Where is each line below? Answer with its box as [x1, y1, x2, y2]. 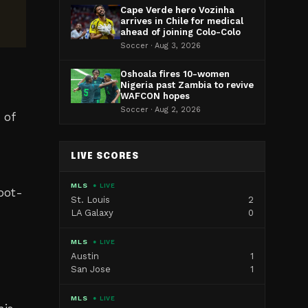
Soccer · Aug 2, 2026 [120, 105, 201, 114]
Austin [71, 251, 99, 261]
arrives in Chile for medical [120, 16, 243, 26]
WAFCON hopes [120, 91, 190, 101]
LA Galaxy [71, 208, 113, 218]
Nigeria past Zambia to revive [120, 80, 254, 90]
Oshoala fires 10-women [120, 69, 230, 79]
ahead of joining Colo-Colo [120, 27, 241, 37]
